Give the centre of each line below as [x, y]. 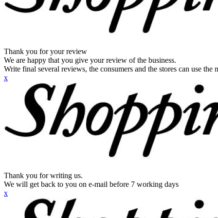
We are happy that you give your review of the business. [90, 60]
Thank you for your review [45, 51]
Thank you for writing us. [43, 175]
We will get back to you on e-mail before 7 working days [91, 184]
